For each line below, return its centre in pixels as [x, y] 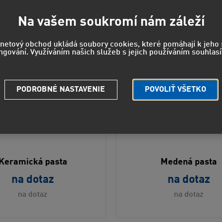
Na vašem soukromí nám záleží [111, 22]
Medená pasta [189, 162]
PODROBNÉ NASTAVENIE [61, 89]
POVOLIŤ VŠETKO [175, 89]
